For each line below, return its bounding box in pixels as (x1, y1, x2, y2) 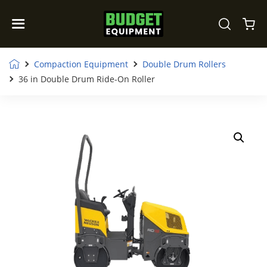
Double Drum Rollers (142, 58, 226, 70)
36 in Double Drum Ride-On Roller (18, 73, 155, 85)
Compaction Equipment (34, 58, 128, 70)
